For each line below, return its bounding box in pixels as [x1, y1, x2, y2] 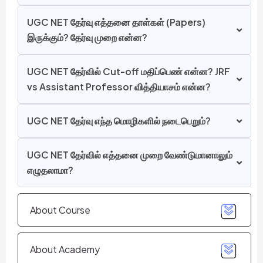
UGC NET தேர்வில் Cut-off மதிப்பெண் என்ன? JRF [27, 65, 230, 78]
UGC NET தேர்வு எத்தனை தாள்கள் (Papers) [27, 16, 205, 29]
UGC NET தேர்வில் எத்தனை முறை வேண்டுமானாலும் [27, 149, 232, 161]
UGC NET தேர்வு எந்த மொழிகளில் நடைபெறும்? [27, 114, 211, 127]
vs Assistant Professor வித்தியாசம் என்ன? [27, 80, 211, 93]
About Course [30, 203, 90, 216]
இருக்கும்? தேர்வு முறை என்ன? [27, 31, 147, 44]
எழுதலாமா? [27, 164, 73, 177]
